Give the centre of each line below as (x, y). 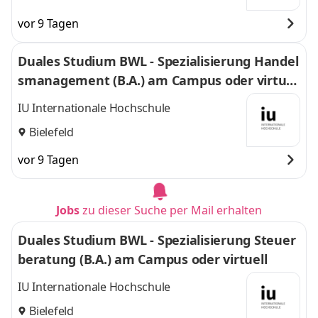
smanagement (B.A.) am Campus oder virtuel (158, 80)
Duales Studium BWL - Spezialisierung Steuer (157, 240)
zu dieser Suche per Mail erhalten (172, 210)
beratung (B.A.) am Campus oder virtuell (143, 259)
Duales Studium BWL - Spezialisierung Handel (158, 61)
